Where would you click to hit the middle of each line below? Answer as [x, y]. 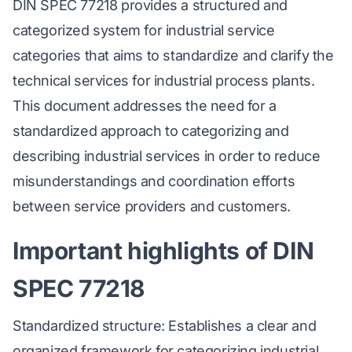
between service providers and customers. [152, 207]
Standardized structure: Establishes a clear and [165, 326]
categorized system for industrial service [144, 31]
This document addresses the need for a [145, 106]
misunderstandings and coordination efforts [154, 181]
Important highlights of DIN [163, 251]
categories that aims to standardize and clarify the [173, 56]
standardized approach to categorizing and [151, 131]
